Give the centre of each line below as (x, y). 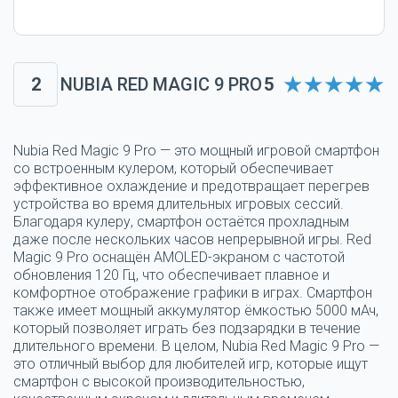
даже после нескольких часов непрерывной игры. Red (192, 240)
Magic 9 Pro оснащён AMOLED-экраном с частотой (179, 258)
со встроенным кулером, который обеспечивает (173, 169)
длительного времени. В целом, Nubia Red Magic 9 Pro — (196, 346)
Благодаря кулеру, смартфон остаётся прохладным (181, 222)
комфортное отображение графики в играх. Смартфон (193, 293)
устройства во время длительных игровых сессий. (179, 204)
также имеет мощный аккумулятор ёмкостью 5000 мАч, (196, 311)
